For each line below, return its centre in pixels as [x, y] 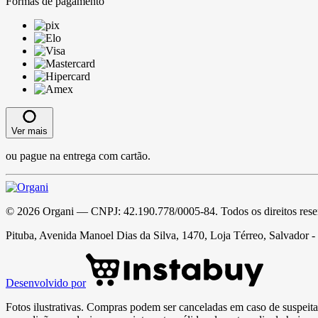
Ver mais [29, 131]
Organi [58, 211]
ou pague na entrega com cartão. [78, 155]
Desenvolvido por [46, 283]
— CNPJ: [99, 211]
